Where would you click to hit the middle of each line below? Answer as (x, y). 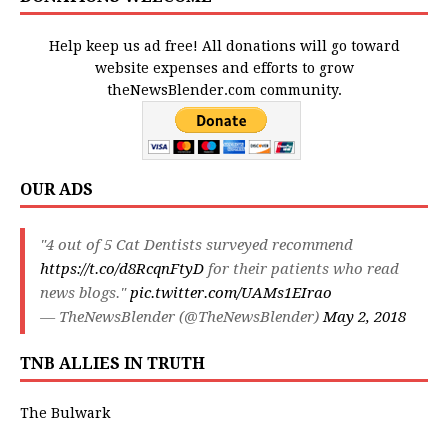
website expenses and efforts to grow (224, 68)
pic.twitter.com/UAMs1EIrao (231, 293)
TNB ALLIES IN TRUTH (112, 364)
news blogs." (85, 293)
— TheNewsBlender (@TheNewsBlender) (181, 317)
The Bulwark (65, 413)
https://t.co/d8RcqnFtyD (122, 269)
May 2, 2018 (364, 317)
